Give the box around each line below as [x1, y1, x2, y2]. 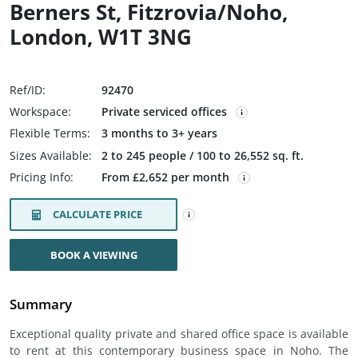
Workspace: [10, 104, 71, 119]
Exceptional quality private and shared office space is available [10, 326, 348, 341]
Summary [10, 295, 72, 313]
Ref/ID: [10, 82, 46, 97]
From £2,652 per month [101, 169, 233, 185]
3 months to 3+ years [101, 125, 217, 141]
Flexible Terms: [10, 125, 90, 141]
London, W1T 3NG [10, 22, 192, 51]
